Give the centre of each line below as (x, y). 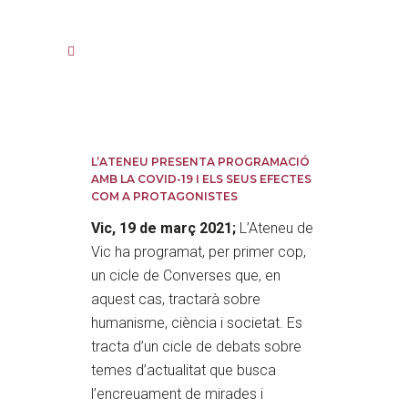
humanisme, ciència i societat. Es (197, 323)
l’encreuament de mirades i (177, 394)
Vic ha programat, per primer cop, (199, 252)
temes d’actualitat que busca (184, 370)
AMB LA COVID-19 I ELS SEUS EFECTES (201, 179)
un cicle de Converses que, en (186, 275)
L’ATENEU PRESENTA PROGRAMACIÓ (200, 162)
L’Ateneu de (276, 228)
